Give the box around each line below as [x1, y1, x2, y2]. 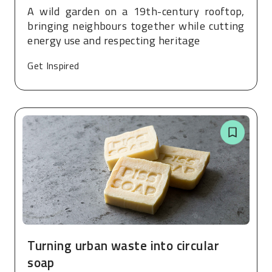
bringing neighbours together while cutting [27, 17, 245, 34]
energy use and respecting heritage [27, 32, 200, 49]
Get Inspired [27, 58, 80, 73]
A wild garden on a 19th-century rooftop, [27, 2, 245, 19]
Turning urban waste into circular [27, 236, 220, 256]
